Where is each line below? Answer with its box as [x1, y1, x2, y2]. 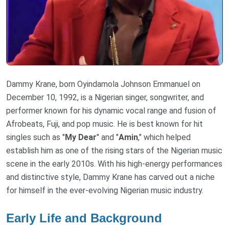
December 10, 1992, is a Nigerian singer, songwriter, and [6, 93, 204, 103]
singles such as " [6, 132, 65, 143]
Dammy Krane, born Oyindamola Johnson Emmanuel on [6, 79, 200, 89]
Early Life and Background [6, 211, 162, 225]
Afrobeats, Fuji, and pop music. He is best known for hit [6, 119, 203, 129]
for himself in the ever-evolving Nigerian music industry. [6, 186, 203, 196]
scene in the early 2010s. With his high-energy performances [6, 159, 222, 169]
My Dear [65, 132, 97, 143]
